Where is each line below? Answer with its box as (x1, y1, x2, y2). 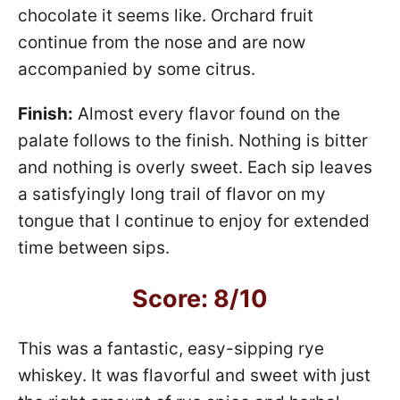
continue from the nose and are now (18, 31, 305, 53)
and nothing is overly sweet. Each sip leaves (18, 156, 372, 178)
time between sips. (18, 237, 170, 258)
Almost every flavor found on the (73, 103, 340, 124)
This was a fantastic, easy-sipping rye (18, 337, 324, 359)
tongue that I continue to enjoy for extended (18, 210, 370, 231)
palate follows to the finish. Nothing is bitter (18, 129, 368, 151)
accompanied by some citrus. (18, 58, 255, 79)
